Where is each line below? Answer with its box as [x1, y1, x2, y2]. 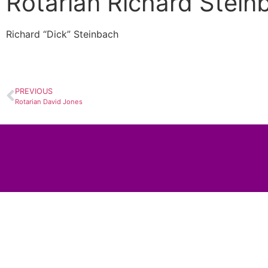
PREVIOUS [15, 87, 53, 96]
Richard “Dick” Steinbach [6, 28, 118, 40]
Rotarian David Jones [15, 98, 83, 106]
